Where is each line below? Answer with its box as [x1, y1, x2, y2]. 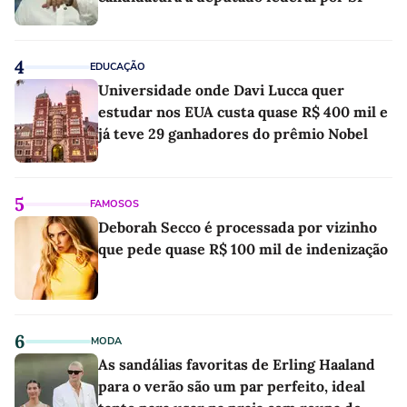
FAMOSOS [90, 197, 139, 212]
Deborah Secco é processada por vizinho [98, 218, 377, 237]
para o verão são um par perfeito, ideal [98, 377, 365, 396]
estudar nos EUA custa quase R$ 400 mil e [98, 103, 388, 122]
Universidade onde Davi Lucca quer [98, 81, 344, 100]
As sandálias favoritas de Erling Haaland [98, 355, 375, 374]
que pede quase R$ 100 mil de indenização [98, 240, 388, 259]
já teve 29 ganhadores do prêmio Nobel [98, 124, 368, 144]
